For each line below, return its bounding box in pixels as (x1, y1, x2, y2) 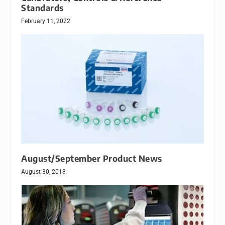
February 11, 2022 (21, 18, 71, 25)
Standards (21, 3, 64, 14)
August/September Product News (21, 153, 162, 164)
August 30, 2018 (21, 168, 66, 175)
